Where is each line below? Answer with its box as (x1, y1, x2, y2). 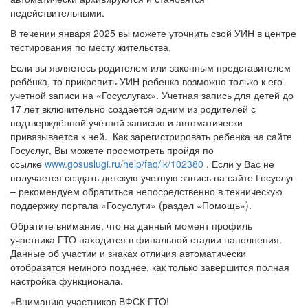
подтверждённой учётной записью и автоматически (10, 115, 243, 129)
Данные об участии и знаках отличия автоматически (10, 246, 246, 260)
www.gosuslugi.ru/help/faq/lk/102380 (45, 157, 203, 170)
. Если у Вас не (203, 157, 274, 170)
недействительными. (10, 5, 104, 19)
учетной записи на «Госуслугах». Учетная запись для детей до (10, 88, 294, 102)
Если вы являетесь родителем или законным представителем (10, 60, 291, 74)
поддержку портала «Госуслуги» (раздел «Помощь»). (10, 198, 252, 212)
